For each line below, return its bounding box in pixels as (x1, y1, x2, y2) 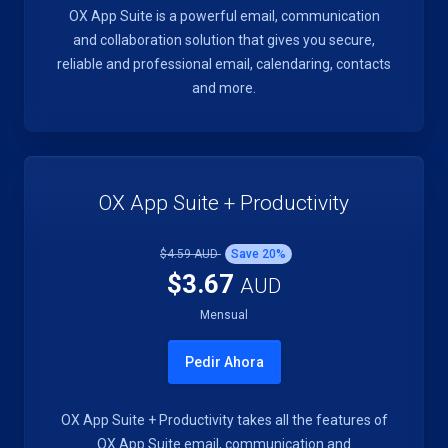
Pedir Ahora (184, 354, 264, 370)
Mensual (200, 308, 248, 322)
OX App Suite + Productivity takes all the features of (60, 412, 388, 428)
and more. (192, 80, 256, 96)
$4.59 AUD (160, 247, 221, 261)
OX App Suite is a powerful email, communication (68, 8, 380, 24)
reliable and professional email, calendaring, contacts (57, 56, 391, 72)
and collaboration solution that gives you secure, (73, 32, 375, 48)
